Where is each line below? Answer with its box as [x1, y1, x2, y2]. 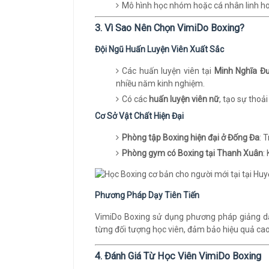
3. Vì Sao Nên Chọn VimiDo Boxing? [95, 22, 244, 34]
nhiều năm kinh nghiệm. [116, 79, 205, 88]
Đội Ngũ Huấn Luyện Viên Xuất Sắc [95, 44, 224, 54]
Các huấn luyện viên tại [122, 66, 214, 76]
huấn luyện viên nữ [149, 94, 219, 104]
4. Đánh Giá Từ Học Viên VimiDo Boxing [95, 250, 261, 262]
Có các [122, 94, 149, 104]
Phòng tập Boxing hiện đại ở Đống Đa [122, 133, 259, 142]
